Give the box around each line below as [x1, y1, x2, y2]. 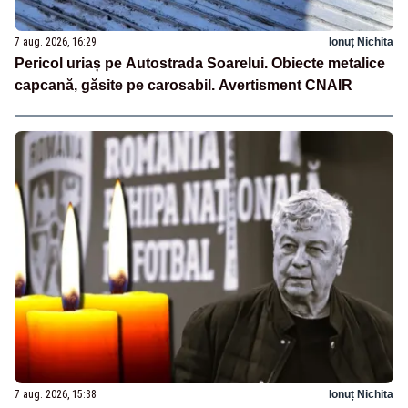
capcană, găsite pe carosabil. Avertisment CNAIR [15, 77, 352, 94]
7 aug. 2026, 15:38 [15, 388, 97, 402]
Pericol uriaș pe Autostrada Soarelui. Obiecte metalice [15, 56, 385, 72]
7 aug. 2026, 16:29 [15, 36, 97, 49]
